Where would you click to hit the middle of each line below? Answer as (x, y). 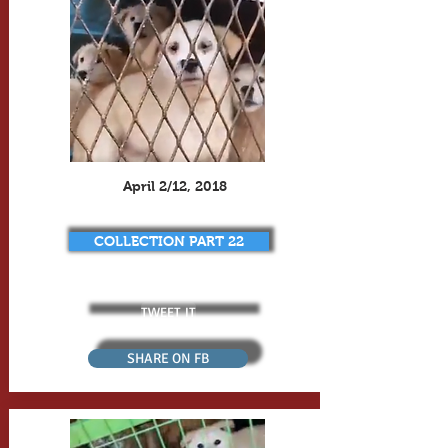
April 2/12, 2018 (174, 186)
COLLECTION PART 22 (168, 241)
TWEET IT (168, 311)
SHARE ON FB (167, 358)
